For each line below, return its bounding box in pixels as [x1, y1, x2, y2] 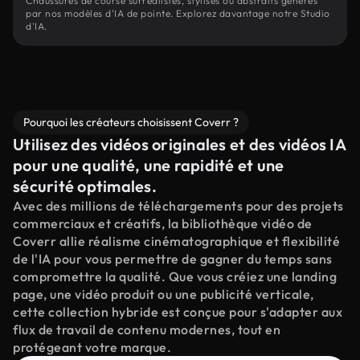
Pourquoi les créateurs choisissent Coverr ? [23, 115, 239, 129]
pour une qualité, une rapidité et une [13, 155, 284, 175]
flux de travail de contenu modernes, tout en [13, 321, 280, 337]
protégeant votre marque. [13, 339, 171, 355]
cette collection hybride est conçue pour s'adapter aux [13, 304, 342, 320]
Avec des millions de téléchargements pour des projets [13, 198, 344, 214]
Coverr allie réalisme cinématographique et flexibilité [13, 233, 340, 249]
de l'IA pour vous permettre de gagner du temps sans [13, 251, 333, 267]
